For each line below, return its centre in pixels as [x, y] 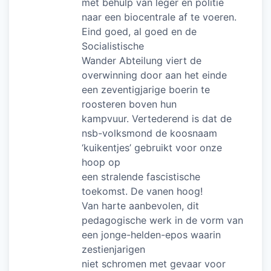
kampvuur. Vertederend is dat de [157, 118]
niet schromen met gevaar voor [154, 263]
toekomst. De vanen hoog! [142, 191]
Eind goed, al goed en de [139, 31]
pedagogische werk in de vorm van [162, 220]
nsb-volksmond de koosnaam [149, 133]
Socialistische [113, 46]
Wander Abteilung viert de [142, 60]
